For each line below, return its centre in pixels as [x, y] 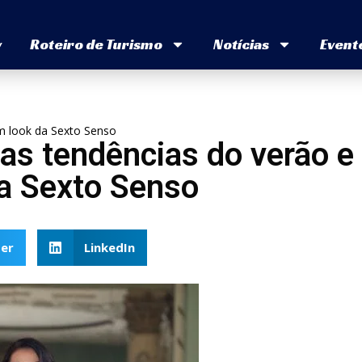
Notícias [241, 44]
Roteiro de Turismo [96, 44]
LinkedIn [109, 248]
